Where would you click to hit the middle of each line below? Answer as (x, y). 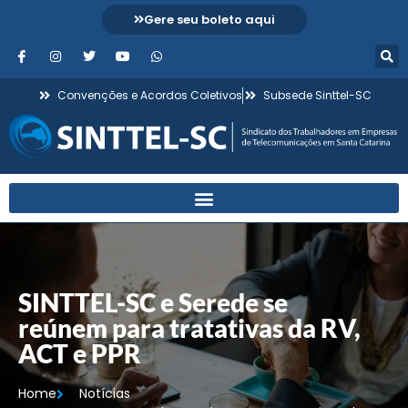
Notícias (105, 394)
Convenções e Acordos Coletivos (149, 95)
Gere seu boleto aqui (209, 20)
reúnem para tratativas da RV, (189, 328)
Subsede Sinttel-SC (317, 95)
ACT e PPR (80, 354)
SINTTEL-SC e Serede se (153, 303)
